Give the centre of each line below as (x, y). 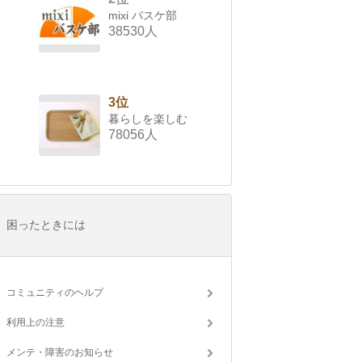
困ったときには (46, 225)
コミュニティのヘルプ (55, 293)
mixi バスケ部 (143, 16)
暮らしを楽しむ (148, 119)
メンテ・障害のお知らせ (60, 353)
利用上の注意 (36, 323)
